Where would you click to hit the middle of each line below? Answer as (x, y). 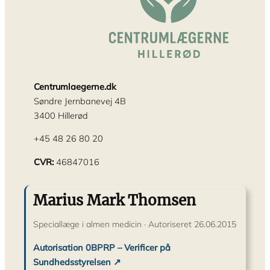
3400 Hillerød (61, 115)
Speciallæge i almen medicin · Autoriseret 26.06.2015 (135, 224)
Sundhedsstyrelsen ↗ (77, 262)
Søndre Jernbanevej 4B (80, 101)
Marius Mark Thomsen (115, 200)
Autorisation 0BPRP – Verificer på (102, 247)
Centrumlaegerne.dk (75, 86)
